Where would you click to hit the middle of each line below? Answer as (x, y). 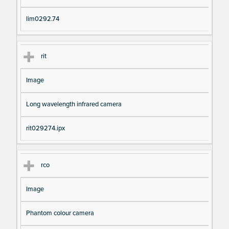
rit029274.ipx (45, 128)
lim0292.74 (42, 19)
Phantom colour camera (60, 213)
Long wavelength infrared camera (74, 104)
